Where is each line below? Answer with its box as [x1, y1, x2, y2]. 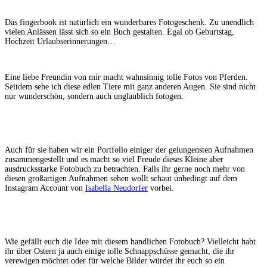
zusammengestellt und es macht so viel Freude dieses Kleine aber [5, 154, 223, 164]
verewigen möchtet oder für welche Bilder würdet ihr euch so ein [5, 256, 225, 265]
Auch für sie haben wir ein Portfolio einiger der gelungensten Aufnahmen [5, 145, 253, 154]
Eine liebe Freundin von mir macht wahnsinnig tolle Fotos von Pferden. [5, 72, 248, 82]
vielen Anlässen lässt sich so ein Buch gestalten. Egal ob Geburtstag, [5, 27, 234, 36]
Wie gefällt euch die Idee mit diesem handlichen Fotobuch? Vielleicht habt [5, 237, 256, 246]
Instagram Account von [5, 183, 85, 193]
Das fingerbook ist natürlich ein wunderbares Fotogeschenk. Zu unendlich [5, 17, 254, 27]
